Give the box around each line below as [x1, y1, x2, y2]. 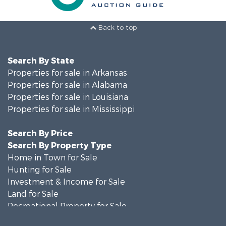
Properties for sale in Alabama [8, 80, 127, 90]
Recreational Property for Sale [8, 201, 127, 211]
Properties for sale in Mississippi [8, 104, 135, 115]
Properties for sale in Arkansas [8, 68, 127, 78]
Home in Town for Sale [8, 152, 97, 163]
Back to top [96, 23, 137, 32]
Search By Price [8, 128, 73, 139]
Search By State [8, 55, 74, 66]
